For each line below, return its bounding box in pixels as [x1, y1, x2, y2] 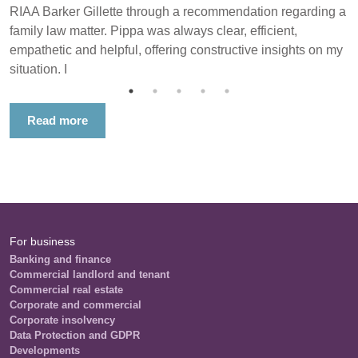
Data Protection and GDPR [10, 329, 140, 341]
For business [10, 235, 75, 248]
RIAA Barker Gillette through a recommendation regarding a [10, 5, 346, 18]
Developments [10, 344, 80, 356]
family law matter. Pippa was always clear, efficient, [10, 24, 297, 38]
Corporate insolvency [10, 314, 115, 326]
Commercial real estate [10, 284, 123, 296]
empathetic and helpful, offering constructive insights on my [10, 43, 343, 57]
